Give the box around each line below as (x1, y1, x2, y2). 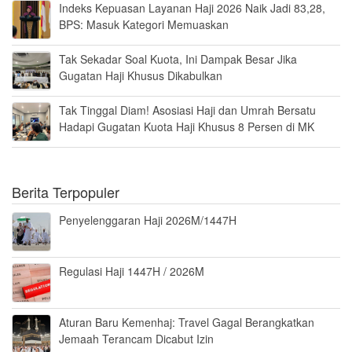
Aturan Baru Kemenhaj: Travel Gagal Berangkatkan (59, 314, 314, 331)
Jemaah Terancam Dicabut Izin (59, 331, 214, 347)
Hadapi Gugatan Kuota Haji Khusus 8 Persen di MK (59, 119, 314, 135)
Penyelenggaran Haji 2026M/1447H (59, 212, 236, 229)
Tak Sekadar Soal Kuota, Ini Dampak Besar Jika (59, 51, 297, 68)
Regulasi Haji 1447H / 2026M (59, 263, 204, 280)
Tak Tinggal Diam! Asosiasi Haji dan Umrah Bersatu (59, 102, 316, 119)
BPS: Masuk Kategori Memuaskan (59, 16, 229, 33)
